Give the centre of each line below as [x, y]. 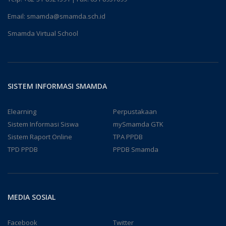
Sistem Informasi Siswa [43, 124]
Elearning [22, 111]
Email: [17, 16]
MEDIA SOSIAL [32, 197]
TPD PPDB [23, 149]
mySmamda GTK [138, 124]
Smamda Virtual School [43, 33]
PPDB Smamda [136, 149]
